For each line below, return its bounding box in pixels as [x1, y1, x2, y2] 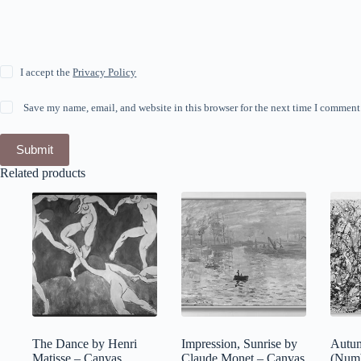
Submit [16, 143, 53, 157]
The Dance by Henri [32, 337, 137, 351]
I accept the [20, 65, 73, 78]
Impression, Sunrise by [181, 337, 297, 351]
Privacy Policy [73, 65, 137, 78]
